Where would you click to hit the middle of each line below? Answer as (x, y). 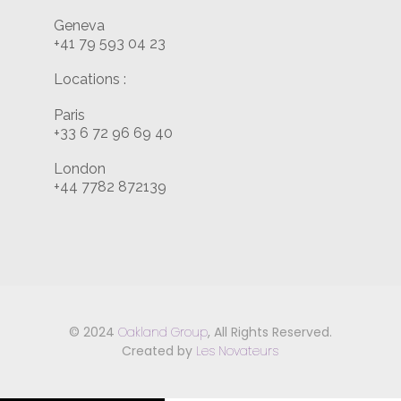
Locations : (90, 80)
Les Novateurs (238, 351)
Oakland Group (162, 333)
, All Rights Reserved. (269, 333)
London (79, 169)
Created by (159, 351)
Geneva (79, 26)
